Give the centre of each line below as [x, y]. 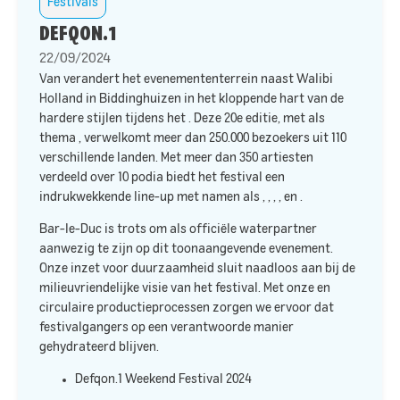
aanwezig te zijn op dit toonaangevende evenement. [186, 249]
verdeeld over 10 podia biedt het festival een [162, 177]
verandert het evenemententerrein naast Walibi [198, 79]
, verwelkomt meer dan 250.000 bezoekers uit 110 [212, 138]
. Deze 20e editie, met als [257, 118]
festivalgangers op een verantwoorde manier [167, 328]
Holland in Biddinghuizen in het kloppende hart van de [192, 99]
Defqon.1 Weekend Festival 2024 [164, 380]
